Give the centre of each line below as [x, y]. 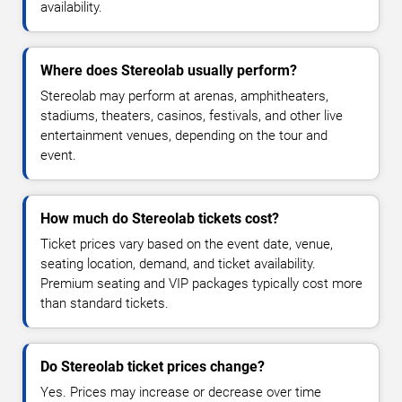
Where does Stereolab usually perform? [169, 71]
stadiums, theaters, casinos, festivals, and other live [192, 116]
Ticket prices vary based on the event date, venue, [187, 245]
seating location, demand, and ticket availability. [178, 264]
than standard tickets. [105, 304]
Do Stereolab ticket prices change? [153, 367]
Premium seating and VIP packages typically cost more [201, 284]
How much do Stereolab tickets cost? [160, 219]
